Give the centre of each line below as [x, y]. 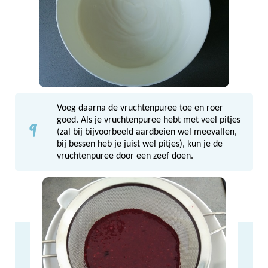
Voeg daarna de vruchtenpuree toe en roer [140, 108]
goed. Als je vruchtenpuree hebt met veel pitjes [149, 120]
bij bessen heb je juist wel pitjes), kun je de [140, 144]
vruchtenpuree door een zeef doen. [125, 156]
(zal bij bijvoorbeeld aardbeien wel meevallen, [147, 132]
